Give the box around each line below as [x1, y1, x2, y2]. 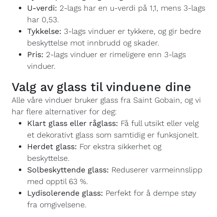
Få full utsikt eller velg [118, 119, 199, 128]
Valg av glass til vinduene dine [12, 80, 191, 94]
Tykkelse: [27, 27, 62, 36]
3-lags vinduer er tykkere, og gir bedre [62, 27, 201, 36]
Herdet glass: [27, 142, 77, 151]
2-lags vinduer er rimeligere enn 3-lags [44, 50, 186, 59]
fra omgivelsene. [27, 200, 87, 209]
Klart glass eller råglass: [27, 119, 118, 128]
